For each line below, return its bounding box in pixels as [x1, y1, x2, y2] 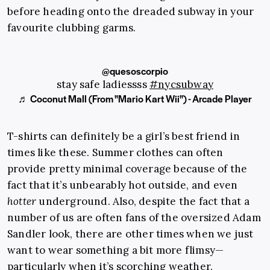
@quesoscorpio [102, 64, 168, 78]
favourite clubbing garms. [7, 21, 136, 35]
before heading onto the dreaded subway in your [7, 5, 254, 19]
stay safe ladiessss [57, 78, 149, 92]
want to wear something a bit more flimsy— [7, 243, 224, 257]
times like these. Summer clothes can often [7, 146, 224, 160]
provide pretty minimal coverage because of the [7, 162, 248, 176]
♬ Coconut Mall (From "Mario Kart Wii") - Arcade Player [18, 92, 252, 106]
